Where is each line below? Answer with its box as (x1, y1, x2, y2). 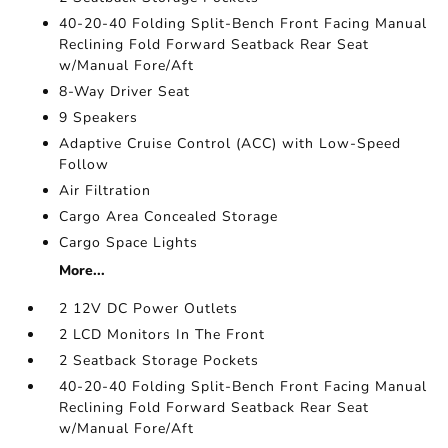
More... (59, 261, 106, 280)
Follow (59, 155, 110, 174)
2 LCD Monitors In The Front (59, 325, 266, 344)
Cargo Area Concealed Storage (59, 207, 279, 226)
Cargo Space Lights (59, 233, 199, 252)
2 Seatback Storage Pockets (59, 351, 260, 370)
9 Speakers (59, 108, 139, 127)
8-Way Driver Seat (59, 82, 191, 101)
